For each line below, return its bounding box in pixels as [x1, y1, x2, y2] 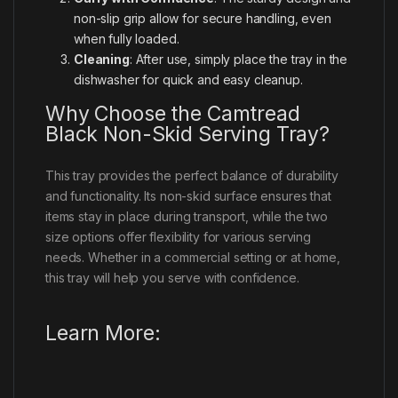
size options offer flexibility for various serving [45, 228, 311, 244]
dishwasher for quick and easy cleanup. [74, 71, 303, 87]
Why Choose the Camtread [45, 100, 300, 126]
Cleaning [74, 51, 130, 67]
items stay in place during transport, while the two [45, 208, 328, 224]
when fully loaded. [74, 30, 179, 46]
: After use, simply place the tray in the [129, 51, 348, 67]
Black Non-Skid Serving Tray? [45, 121, 330, 147]
